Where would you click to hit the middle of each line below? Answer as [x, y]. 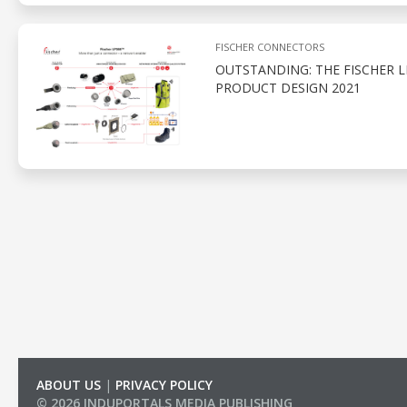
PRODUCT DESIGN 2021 [288, 88]
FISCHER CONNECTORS [269, 47]
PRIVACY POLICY [164, 385]
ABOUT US [69, 385]
